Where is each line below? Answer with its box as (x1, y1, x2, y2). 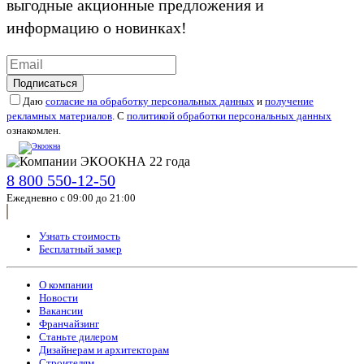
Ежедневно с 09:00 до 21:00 (6, 192, 136, 205)
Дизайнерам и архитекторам (39, 344, 169, 357)
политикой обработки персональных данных (127, 110, 331, 123)
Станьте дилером (39, 331, 118, 344)
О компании (39, 279, 93, 292)
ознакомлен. (6, 124, 61, 137)
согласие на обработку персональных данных (45, 95, 254, 108)
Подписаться (13, 77, 77, 90)
